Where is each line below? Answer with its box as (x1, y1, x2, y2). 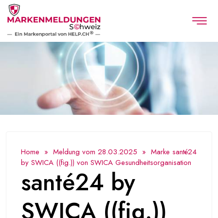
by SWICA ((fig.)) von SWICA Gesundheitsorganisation (21, 157, 191, 168)
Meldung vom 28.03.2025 (53, 146, 137, 158)
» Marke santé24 (137, 146, 197, 158)
